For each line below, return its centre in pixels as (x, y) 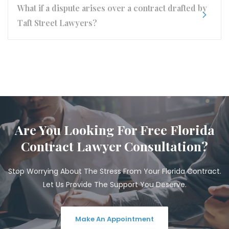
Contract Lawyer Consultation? (114, 146)
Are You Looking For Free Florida (114, 130)
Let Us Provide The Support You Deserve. (114, 185)
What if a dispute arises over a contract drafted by (112, 8)
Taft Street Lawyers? (57, 23)
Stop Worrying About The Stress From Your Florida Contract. (114, 171)
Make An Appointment (114, 219)
